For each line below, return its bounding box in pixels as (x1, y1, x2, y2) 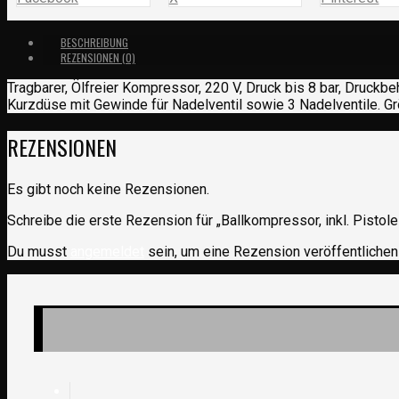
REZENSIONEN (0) (61, 49, 135, 65)
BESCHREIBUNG (61, 34, 128, 50)
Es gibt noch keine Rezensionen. (7, 180, 209, 198)
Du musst (7, 242, 70, 260)
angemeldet (70, 242, 144, 260)
